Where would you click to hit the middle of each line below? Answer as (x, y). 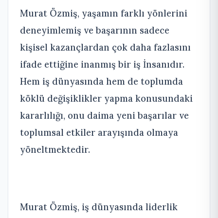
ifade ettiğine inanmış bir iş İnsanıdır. (102, 64)
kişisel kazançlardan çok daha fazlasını (105, 47)
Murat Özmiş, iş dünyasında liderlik (99, 207)
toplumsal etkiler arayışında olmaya (99, 132)
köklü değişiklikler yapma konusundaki (106, 98)
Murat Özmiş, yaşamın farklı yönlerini (104, 13)
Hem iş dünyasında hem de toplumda (101, 81)
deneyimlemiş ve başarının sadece (95, 30)
